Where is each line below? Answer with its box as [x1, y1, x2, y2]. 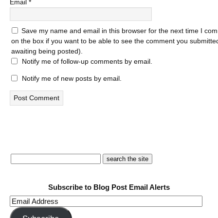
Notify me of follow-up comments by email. [22, 57, 152, 65]
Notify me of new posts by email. [22, 74, 122, 82]
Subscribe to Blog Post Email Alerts [48, 183, 170, 191]
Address [9, 208, 38, 216]
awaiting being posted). [11, 47, 83, 55]
